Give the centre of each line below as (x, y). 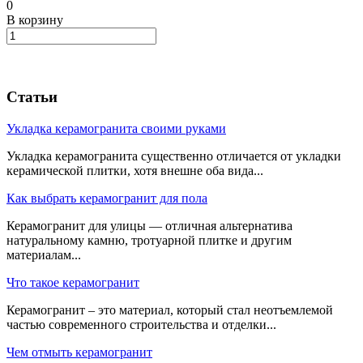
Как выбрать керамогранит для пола (107, 199)
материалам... (44, 255)
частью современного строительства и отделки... (141, 325)
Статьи (32, 97)
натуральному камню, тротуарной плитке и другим (149, 241)
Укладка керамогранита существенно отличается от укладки (174, 156)
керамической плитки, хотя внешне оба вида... (135, 171)
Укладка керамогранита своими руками (116, 129)
